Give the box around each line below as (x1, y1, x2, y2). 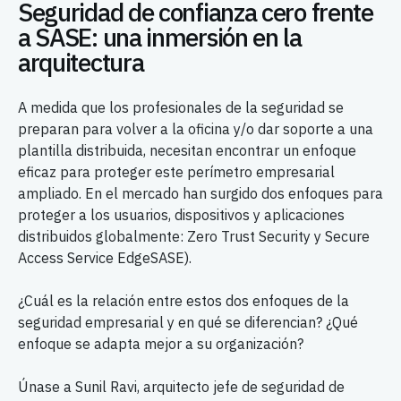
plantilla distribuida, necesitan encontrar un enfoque (18, 141, 356, 159)
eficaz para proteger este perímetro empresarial (18, 163, 335, 181)
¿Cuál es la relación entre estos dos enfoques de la (18, 292, 349, 310)
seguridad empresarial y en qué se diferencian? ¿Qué (18, 313, 358, 331)
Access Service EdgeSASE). (18, 249, 192, 267)
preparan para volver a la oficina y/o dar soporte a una (18, 120, 373, 138)
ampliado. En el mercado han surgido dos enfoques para (18, 184, 383, 202)
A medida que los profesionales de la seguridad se (18, 98, 344, 116)
